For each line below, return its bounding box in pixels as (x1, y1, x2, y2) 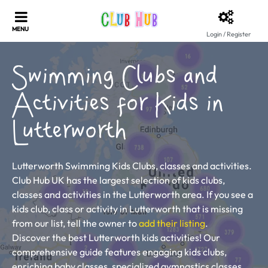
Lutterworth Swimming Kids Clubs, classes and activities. (12, 160, 252, 172)
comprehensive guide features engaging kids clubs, (12, 246, 227, 258)
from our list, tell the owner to (12, 217, 139, 229)
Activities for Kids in (12, 91, 224, 118)
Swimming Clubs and (12, 63, 218, 90)
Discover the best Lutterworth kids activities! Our (12, 232, 220, 243)
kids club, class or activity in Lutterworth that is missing (12, 203, 243, 215)
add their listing (139, 217, 205, 229)
